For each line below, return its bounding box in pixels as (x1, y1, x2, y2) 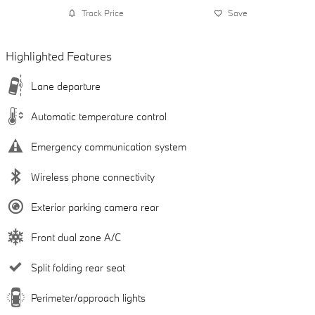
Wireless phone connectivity (31, 169, 155, 184)
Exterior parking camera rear (31, 200, 159, 214)
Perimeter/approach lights (31, 290, 146, 304)
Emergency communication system (31, 139, 186, 153)
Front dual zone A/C (31, 230, 121, 244)
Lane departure (31, 79, 101, 93)
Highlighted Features (6, 48, 112, 63)
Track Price (82, 7, 124, 18)
